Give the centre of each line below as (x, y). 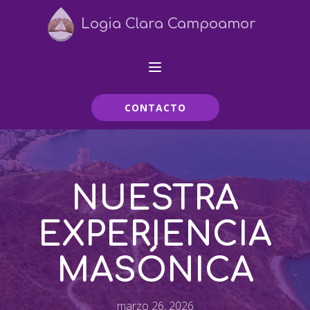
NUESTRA (155, 199)
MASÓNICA (155, 271)
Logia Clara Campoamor (169, 24)
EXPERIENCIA (155, 235)
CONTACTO (155, 108)
